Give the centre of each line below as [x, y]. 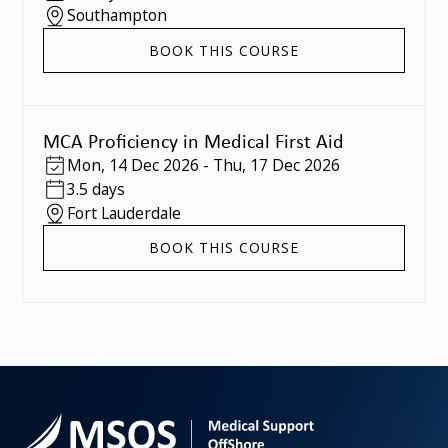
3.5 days [95, 189]
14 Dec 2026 [153, 165]
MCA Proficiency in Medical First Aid [194, 141]
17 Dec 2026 [294, 165]
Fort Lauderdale [123, 212]
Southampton [116, 15]
